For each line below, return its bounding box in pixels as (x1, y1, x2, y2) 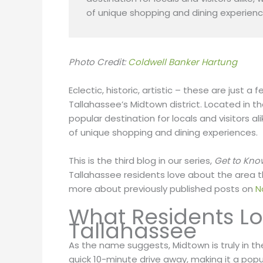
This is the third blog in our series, (69, 154, 214, 167)
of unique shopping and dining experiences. (69, 126, 260, 139)
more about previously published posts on (69, 183, 255, 195)
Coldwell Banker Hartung (128, 56, 237, 69)
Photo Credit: (69, 56, 128, 69)
